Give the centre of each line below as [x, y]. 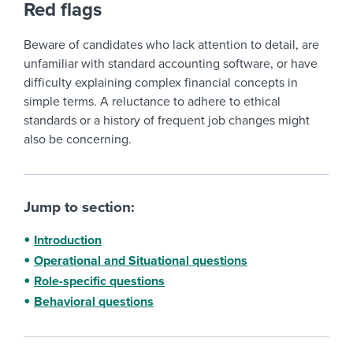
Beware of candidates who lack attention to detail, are [171, 45]
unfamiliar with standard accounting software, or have [171, 64]
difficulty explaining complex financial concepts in [161, 83]
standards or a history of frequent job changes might [167, 121]
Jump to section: [79, 207]
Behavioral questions [94, 301]
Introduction [68, 240]
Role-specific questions [99, 281]
